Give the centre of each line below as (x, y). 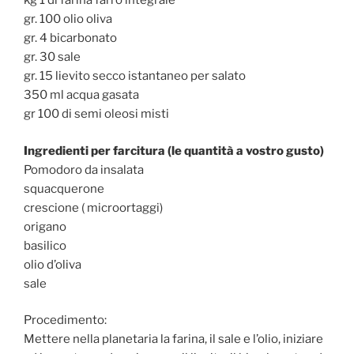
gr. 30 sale (52, 57)
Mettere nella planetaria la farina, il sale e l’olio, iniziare (173, 339)
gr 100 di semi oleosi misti (96, 114)
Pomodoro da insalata (84, 169)
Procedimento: (65, 320)
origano (45, 226)
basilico (45, 245)
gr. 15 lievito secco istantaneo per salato (135, 76)
